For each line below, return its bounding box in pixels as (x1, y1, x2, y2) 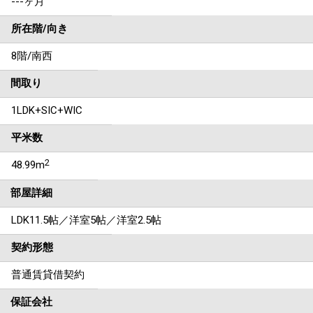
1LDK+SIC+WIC (11, 104, 82, 117)
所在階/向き (11, 22, 68, 35)
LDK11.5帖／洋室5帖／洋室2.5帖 (11, 214, 161, 226)
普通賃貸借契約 (11, 268, 85, 281)
